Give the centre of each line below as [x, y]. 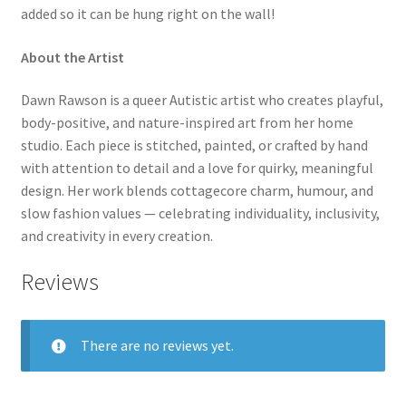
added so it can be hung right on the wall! [147, 14]
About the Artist [72, 57]
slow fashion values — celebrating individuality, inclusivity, [200, 213]
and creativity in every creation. [116, 236]
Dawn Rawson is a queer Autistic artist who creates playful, [202, 100]
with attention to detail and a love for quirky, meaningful [197, 168]
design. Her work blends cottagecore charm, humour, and [197, 191]
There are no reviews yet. [157, 345]
